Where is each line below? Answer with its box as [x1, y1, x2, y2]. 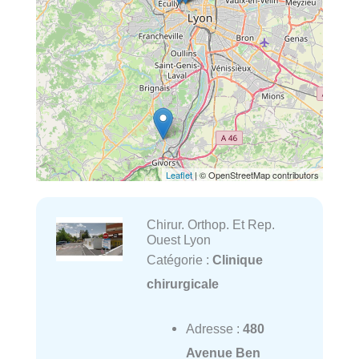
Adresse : [185, 321, 243, 337]
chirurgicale [146, 276, 219, 292]
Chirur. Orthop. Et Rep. [146, 217, 275, 232]
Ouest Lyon [146, 232, 211, 248]
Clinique [212, 252, 263, 268]
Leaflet [166, 168, 192, 182]
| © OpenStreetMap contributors [192, 168, 319, 182]
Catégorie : [146, 252, 212, 268]
